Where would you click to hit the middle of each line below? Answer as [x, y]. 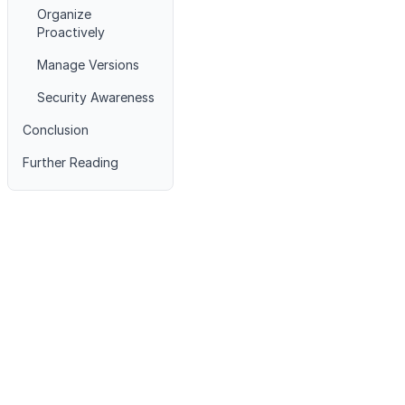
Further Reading [71, 162]
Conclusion [56, 130]
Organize [64, 14]
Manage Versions [88, 65]
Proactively [71, 32]
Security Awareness [96, 97]
